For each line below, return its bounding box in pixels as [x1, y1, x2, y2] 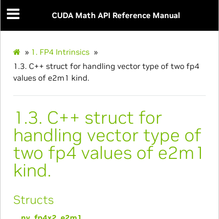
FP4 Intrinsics [39, 46, 89, 57]
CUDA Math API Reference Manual [52, 10, 180, 21]
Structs [13, 192, 54, 207]
